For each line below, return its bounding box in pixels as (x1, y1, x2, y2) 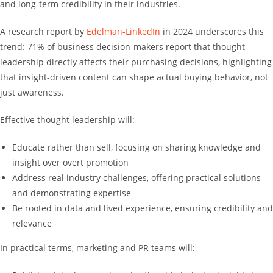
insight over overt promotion (12, 156, 129, 168)
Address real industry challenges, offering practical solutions (12, 171, 261, 183)
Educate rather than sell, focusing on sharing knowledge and (12, 141, 261, 153)
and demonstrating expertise (12, 186, 131, 199)
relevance (12, 217, 52, 229)
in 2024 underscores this (160, 25, 264, 37)
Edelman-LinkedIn (87, 25, 160, 37)
